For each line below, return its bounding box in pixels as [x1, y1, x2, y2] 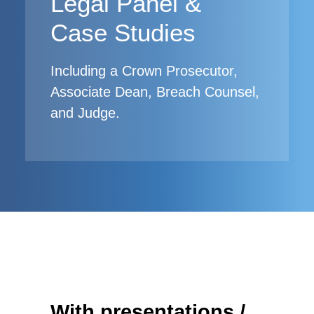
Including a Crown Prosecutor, [50, 63, 238, 78]
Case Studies [50, 19, 196, 46]
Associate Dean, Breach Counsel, [50, 84, 259, 100]
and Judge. [50, 105, 120, 121]
